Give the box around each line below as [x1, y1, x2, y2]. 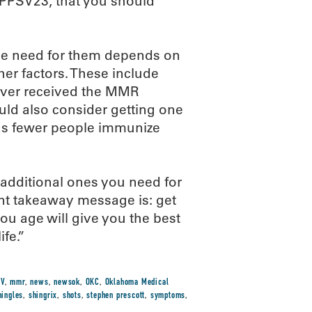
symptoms [150, 291, 186, 301]
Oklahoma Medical [104, 278, 169, 288]
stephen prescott [86, 291, 146, 301]
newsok [54, 278, 80, 288]
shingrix [28, 291, 58, 301]
